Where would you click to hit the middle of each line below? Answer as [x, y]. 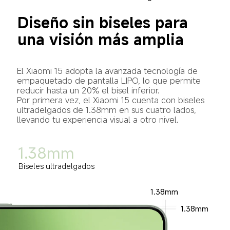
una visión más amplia [100, 39]
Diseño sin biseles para [105, 22]
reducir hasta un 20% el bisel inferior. [88, 91]
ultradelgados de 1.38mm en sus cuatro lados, [108, 110]
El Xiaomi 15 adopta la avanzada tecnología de [108, 71]
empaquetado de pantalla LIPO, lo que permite [110, 81]
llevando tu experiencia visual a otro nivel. [98, 120]
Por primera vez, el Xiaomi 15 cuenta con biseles [112, 100]
